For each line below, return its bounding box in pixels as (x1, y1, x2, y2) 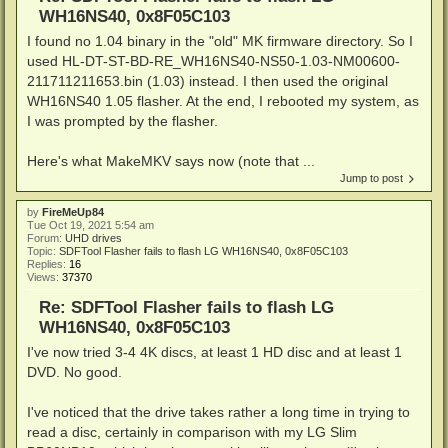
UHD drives (65, 231, 122, 244)
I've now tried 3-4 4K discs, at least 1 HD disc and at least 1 (27, 343, 402, 360)
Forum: (27, 231, 65, 244)
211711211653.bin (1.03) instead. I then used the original (27, 72, 388, 89)
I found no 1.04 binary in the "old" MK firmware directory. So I (27, 32, 413, 49)
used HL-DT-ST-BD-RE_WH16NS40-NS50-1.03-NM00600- (27, 52, 400, 69)
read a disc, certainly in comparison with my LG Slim (27, 423, 357, 440)
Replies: (27, 257, 69, 270)
